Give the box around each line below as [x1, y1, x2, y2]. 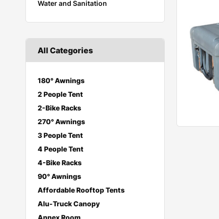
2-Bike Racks [38, 104, 81, 112]
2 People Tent [38, 90, 83, 98]
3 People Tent [38, 131, 83, 139]
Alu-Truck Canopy [38, 199, 100, 208]
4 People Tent [38, 145, 84, 153]
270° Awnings [38, 117, 85, 126]
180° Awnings [38, 76, 85, 85]
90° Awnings [38, 172, 81, 180]
